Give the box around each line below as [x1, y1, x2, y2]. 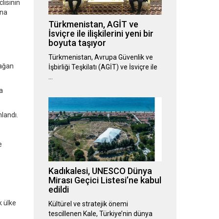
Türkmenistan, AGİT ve [48, 19, 138, 30]
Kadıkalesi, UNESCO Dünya [48, 166, 152, 176]
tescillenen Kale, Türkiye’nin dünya [48, 210, 153, 218]
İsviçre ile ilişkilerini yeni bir [48, 28, 153, 39]
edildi [48, 184, 69, 195]
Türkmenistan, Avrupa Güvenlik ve [48, 53, 153, 62]
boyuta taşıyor [48, 38, 106, 48]
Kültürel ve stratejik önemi [48, 200, 128, 208]
